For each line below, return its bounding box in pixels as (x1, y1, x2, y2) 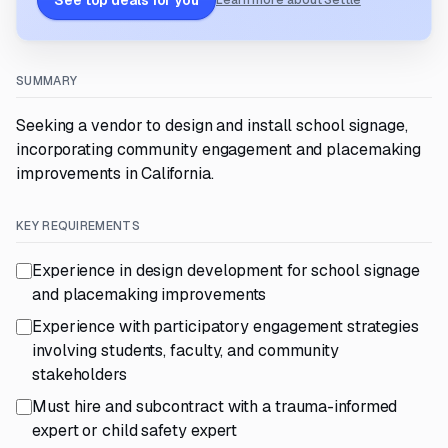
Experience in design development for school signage (32, 260, 421, 281)
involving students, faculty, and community (32, 340, 339, 361)
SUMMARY (16, 73, 78, 89)
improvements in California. (16, 163, 214, 184)
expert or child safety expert (32, 420, 238, 441)
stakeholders (32, 364, 127, 385)
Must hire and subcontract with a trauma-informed (32, 396, 398, 417)
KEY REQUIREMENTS (16, 218, 140, 234)
